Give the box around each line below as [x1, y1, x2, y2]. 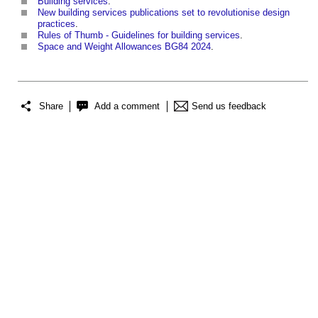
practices [38, 18, 75, 30]
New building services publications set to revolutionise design [38, 7, 290, 18]
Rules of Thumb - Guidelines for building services [38, 30, 240, 41]
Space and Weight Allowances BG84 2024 [38, 41, 211, 53]
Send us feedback [192, 100, 266, 111]
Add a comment [94, 100, 160, 111]
